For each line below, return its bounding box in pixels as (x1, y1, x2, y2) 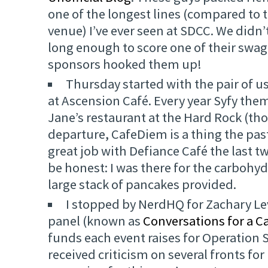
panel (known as (48, 212, 143, 230)
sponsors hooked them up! (48, 56, 202, 73)
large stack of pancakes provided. (48, 176, 236, 193)
